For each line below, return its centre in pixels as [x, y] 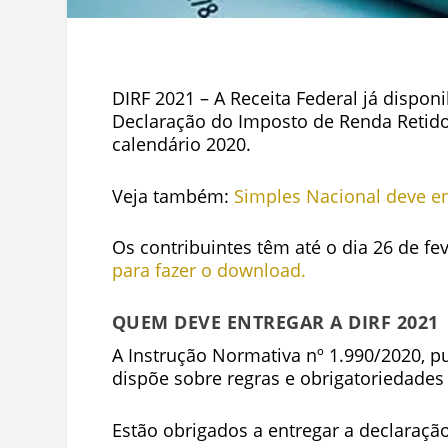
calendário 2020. [181, 143]
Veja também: [172, 195]
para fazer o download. [208, 270]
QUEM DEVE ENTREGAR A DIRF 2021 [275, 322]
